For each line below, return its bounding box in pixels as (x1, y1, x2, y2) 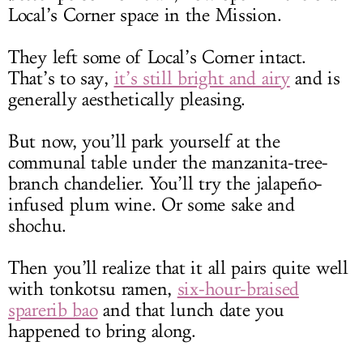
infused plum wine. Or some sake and (8, 194, 295, 217)
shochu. (8, 215, 66, 238)
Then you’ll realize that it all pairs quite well (8, 257, 348, 280)
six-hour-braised (177, 278, 299, 301)
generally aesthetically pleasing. (8, 88, 246, 112)
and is (289, 67, 340, 91)
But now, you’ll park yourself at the (8, 130, 280, 154)
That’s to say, (8, 67, 114, 91)
